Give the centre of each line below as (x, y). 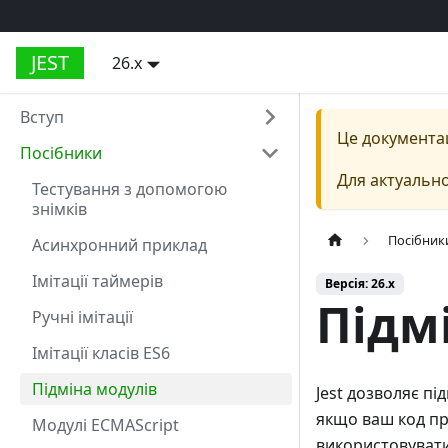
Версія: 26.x (360, 284)
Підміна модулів (94, 389)
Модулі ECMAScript (105, 425)
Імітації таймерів (97, 281)
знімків (59, 209)
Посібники (61, 153)
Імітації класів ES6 (101, 353)
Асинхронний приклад (119, 245)
